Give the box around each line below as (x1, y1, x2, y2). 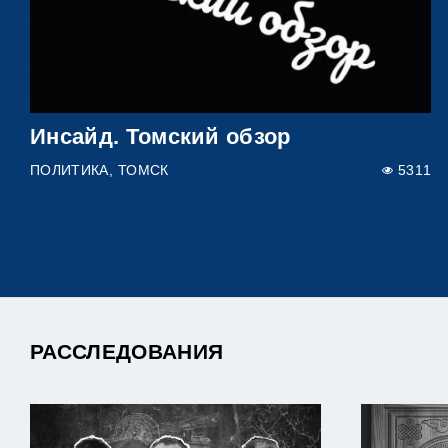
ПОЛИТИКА (30, 162, 109, 178)
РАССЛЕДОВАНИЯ (30, 339, 224, 363)
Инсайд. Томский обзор (30, 123, 291, 149)
